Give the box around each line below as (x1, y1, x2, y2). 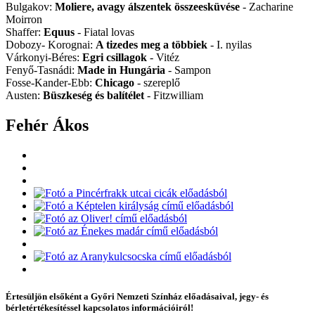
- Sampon (165, 64, 211, 77)
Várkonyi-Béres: (6, 51, 82, 64)
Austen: (6, 89, 43, 102)
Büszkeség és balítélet (43, 89, 144, 102)
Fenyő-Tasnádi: (6, 64, 77, 77)
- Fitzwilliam (144, 89, 203, 102)
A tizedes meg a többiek (96, 39, 207, 51)
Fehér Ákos (6, 116, 89, 135)
